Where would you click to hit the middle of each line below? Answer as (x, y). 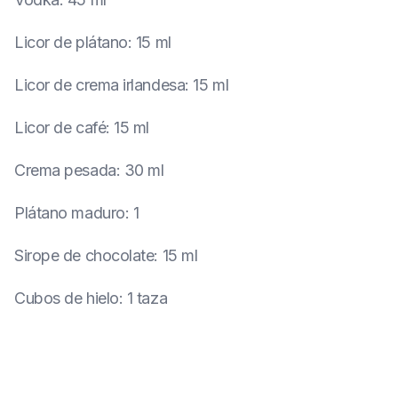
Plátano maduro (70, 213)
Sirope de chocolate (84, 255)
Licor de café (60, 127)
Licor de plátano (71, 42)
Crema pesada (65, 170)
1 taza (147, 298)
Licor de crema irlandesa (100, 85)
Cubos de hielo (67, 298)
